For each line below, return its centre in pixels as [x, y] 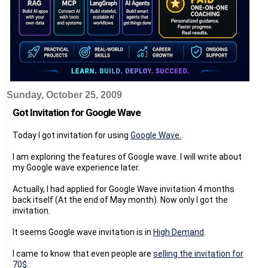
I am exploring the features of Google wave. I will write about [127, 156]
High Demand [179, 232]
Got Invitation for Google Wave [77, 112]
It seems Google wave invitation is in [83, 232]
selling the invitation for [198, 253]
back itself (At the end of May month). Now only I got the [120, 200]
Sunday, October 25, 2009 [64, 95]
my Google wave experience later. [76, 167]
